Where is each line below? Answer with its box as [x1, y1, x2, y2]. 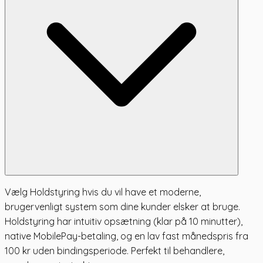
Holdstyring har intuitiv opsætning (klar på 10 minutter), [5, 215, 242, 227]
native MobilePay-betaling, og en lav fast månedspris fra [5, 230, 248, 242]
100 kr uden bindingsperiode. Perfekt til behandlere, [5, 244, 224, 257]
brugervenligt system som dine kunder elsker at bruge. [5, 200, 240, 213]
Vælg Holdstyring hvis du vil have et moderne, [5, 186, 201, 198]
